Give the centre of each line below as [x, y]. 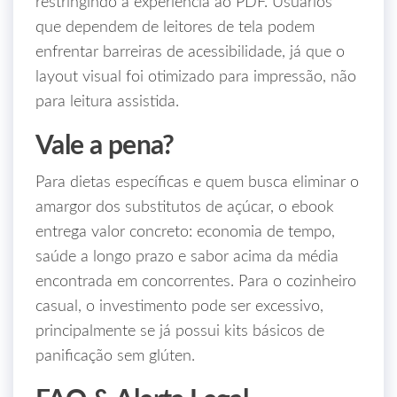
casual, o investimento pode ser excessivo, [179, 307]
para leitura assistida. [107, 102]
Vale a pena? [105, 146]
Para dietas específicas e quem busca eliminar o [197, 183]
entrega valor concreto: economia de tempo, [185, 232]
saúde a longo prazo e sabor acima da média [187, 257]
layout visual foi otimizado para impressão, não [196, 77]
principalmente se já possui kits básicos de [180, 331]
